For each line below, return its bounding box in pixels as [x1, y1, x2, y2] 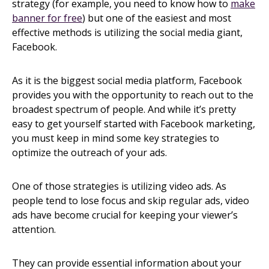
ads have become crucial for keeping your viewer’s [12, 208, 238, 222]
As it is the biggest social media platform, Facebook [12, 74, 242, 87]
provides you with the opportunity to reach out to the [12, 88, 253, 101]
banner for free [12, 11, 82, 25]
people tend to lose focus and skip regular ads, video [12, 194, 249, 207]
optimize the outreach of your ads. [12, 146, 167, 159]
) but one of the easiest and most [82, 11, 231, 25]
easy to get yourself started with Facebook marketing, [12, 117, 255, 130]
